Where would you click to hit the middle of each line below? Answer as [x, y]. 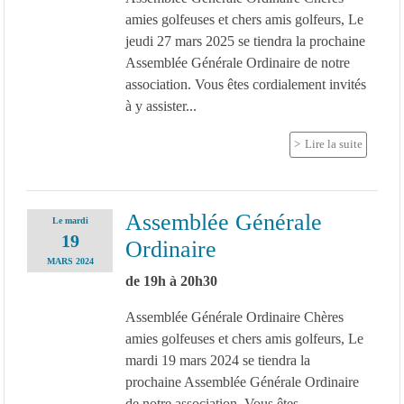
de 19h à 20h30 [171, 280]
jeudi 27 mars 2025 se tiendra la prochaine [245, 41]
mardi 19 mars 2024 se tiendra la [217, 360]
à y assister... [161, 106]
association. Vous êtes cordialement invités [245, 84]
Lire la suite [334, 144]
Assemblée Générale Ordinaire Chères [234, 317]
